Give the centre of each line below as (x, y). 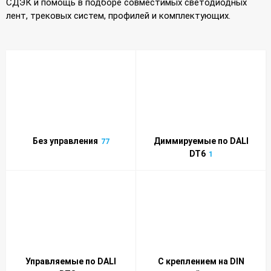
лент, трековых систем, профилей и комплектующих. (118, 15)
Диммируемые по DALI (201, 141)
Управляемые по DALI (71, 261)
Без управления (65, 141)
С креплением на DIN (201, 261)
